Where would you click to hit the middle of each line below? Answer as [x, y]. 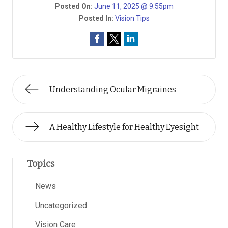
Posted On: [74, 6]
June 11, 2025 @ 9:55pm [134, 6]
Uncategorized [61, 205]
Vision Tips [132, 18]
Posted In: [97, 18]
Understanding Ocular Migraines [113, 89]
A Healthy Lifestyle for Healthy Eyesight [124, 127]
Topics [41, 164]
